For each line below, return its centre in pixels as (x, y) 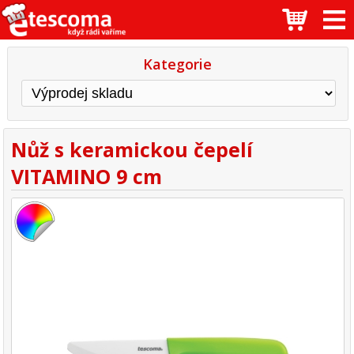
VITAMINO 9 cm (87, 177)
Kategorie (178, 64)
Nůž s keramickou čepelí (132, 150)
